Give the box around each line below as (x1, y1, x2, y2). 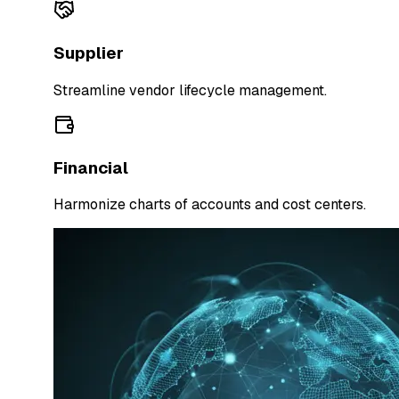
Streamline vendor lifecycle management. (53, 80, 328, 100)
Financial (53, 156, 129, 179)
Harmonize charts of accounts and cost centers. (53, 195, 367, 215)
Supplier (53, 42, 125, 65)
